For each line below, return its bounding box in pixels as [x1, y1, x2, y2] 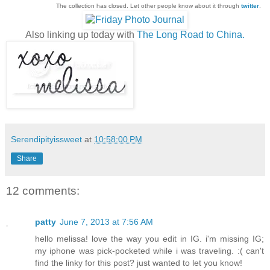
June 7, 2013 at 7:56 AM [60, 217, 153, 227]
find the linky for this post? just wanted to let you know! [35, 258, 242, 268]
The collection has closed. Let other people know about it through [56, 2, 241, 9]
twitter [241, 2, 259, 9]
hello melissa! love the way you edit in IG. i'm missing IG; [35, 234, 264, 244]
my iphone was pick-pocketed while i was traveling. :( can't [35, 246, 264, 256]
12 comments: [6, 184, 80, 197]
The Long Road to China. [137, 29, 245, 40]
